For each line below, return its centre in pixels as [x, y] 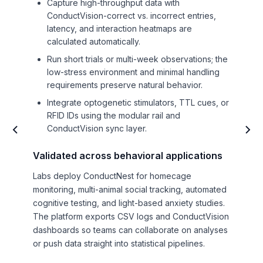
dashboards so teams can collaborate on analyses [130, 230]
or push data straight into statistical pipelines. [119, 243]
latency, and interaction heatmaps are [119, 28]
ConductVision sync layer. [97, 128]
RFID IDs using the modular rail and [114, 115]
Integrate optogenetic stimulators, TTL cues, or [138, 102]
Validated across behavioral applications [128, 155]
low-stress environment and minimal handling [133, 72]
